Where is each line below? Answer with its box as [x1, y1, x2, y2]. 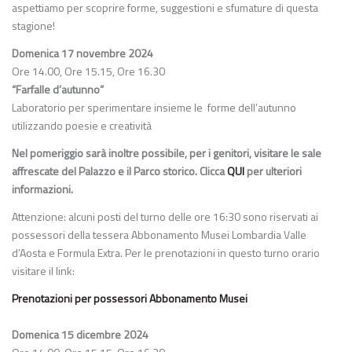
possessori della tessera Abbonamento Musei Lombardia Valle [12, 226, 306, 243]
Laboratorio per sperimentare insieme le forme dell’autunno [12, 99, 296, 115]
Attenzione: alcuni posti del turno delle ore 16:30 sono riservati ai [12, 208, 318, 225]
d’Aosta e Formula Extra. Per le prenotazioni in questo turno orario [12, 244, 320, 261]
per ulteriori [244, 163, 302, 179]
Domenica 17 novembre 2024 [12, 45, 153, 61]
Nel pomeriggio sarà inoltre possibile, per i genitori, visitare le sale [12, 145, 321, 161]
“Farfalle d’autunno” [12, 81, 104, 97]
